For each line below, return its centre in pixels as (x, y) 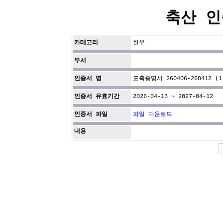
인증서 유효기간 (97, 97)
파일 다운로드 (153, 114)
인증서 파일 (91, 114)
